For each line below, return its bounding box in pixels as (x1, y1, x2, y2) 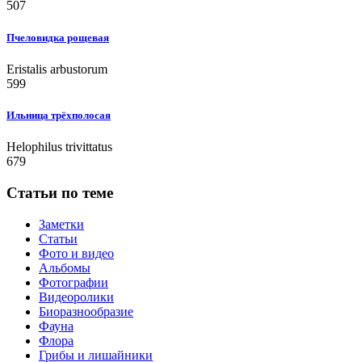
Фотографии (39, 275, 108, 289)
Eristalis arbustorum (6, 61, 107, 76)
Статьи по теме (6, 183, 113, 201)
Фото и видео (39, 246, 114, 260)
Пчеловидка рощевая (6, 31, 109, 44)
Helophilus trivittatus (6, 140, 112, 154)
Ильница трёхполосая (6, 108, 111, 121)
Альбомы (39, 260, 90, 275)
